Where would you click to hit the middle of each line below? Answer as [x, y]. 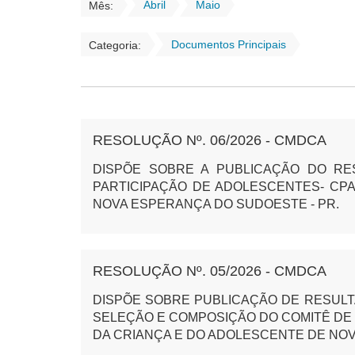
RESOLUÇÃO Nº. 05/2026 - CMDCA [210, 271]
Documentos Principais [229, 44]
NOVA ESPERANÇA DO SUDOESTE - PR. [216, 204]
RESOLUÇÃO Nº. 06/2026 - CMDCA [210, 140]
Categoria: [115, 45]
